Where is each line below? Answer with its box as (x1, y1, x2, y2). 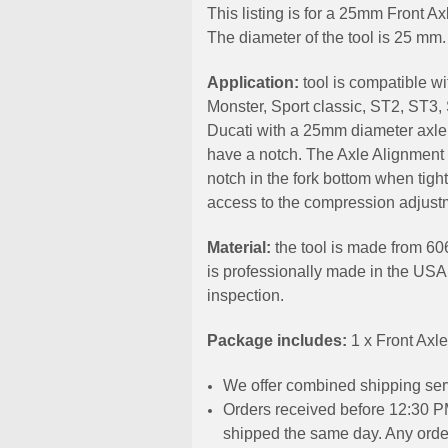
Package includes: (207, 331, 351, 349)
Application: (207, 73, 303, 91)
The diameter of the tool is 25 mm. (207, 28, 446, 46)
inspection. (207, 286, 284, 304)
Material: (207, 238, 271, 256)
